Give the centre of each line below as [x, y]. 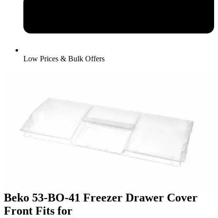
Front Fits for [38, 210]
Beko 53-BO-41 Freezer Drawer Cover [101, 197]
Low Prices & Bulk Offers [64, 58]
